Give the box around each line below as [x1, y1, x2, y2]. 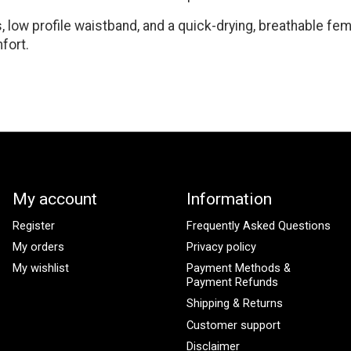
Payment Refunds [186, 275, 278, 290]
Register [12, 219, 55, 233]
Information [186, 188, 272, 208]
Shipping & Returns [186, 296, 283, 311]
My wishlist [12, 261, 69, 276]
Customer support [186, 317, 280, 332]
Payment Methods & [186, 261, 291, 276]
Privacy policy [186, 240, 256, 255]
